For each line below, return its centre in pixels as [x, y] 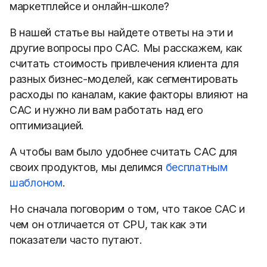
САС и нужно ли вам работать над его [106, 110]
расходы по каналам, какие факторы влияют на [129, 94]
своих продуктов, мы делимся [88, 167]
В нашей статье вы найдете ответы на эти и [121, 32]
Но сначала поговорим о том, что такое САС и [128, 209]
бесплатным [196, 167]
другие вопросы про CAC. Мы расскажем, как [126, 48]
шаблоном [36, 183]
